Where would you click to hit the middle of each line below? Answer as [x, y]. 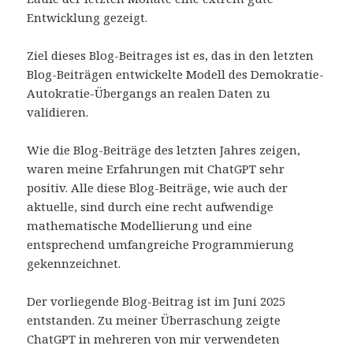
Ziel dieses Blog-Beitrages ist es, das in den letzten [171, 56]
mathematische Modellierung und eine [140, 226]
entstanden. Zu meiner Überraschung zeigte [154, 320]
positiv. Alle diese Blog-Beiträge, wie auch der [158, 188]
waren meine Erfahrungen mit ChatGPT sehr [156, 169]
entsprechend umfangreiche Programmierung [161, 245]
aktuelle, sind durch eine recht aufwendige [150, 207]
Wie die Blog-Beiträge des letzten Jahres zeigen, [164, 150]
